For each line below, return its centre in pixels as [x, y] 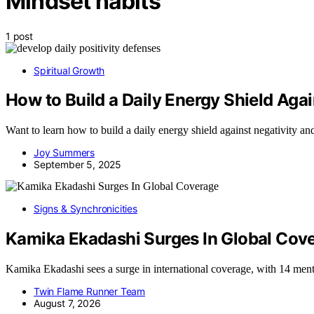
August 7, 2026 [67, 303]
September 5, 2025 [78, 165]
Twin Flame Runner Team [90, 292]
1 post [19, 36]
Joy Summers [64, 153]
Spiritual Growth [69, 70]
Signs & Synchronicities [86, 209]
